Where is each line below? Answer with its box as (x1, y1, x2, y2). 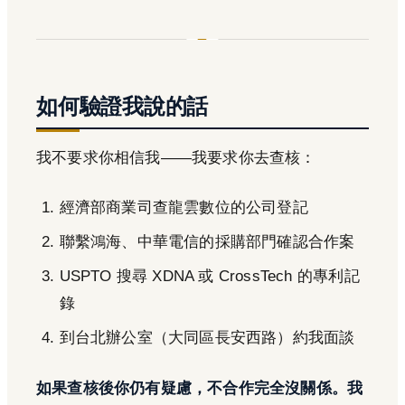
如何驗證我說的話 (36, 89, 209, 121)
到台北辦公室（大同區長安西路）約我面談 (59, 328, 355, 346)
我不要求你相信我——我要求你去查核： (36, 148, 316, 166)
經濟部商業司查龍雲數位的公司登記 (59, 198, 308, 216)
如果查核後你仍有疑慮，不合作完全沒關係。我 (36, 379, 363, 397)
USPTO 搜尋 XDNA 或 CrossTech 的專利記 (59, 267, 360, 285)
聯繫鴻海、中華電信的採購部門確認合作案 (59, 232, 355, 250)
